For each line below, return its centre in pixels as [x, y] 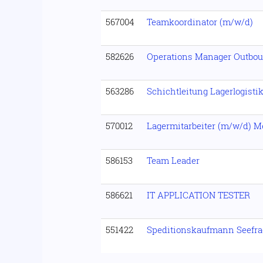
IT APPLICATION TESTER [198, 195]
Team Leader [173, 160]
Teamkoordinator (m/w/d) [200, 22]
